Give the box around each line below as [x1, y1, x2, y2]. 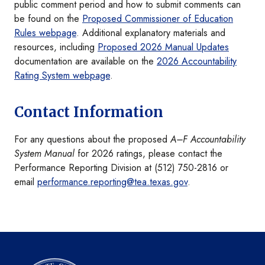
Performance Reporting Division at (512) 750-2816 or [14, 161, 228, 175]
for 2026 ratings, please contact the [75, 147, 222, 161]
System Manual [14, 147, 75, 161]
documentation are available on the [14, 54, 157, 69]
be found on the [14, 12, 82, 26]
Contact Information [14, 103, 167, 122]
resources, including [14, 40, 98, 54]
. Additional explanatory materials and [76, 26, 225, 40]
